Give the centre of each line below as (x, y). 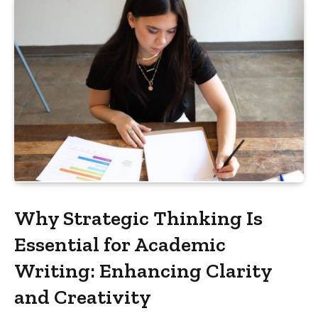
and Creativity (83, 297)
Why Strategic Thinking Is (139, 218)
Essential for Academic (120, 245)
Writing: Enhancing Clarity (143, 271)
